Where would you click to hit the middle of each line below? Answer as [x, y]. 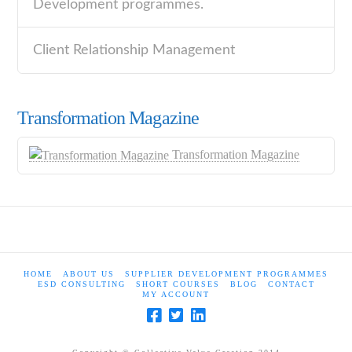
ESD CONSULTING [81, 284]
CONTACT [291, 284]
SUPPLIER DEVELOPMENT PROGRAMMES [227, 273]
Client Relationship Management [134, 50]
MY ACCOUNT [176, 294]
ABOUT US [89, 273]
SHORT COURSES [178, 284]
